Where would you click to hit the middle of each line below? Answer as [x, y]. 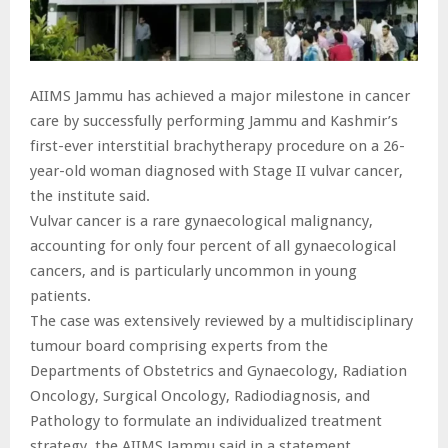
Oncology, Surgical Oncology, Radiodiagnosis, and [200, 395]
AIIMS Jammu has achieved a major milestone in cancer [220, 95]
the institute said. [90, 195]
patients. [60, 295]
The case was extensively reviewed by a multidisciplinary [221, 320]
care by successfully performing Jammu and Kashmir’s [214, 120]
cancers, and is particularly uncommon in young [193, 270]
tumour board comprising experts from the [179, 345]
